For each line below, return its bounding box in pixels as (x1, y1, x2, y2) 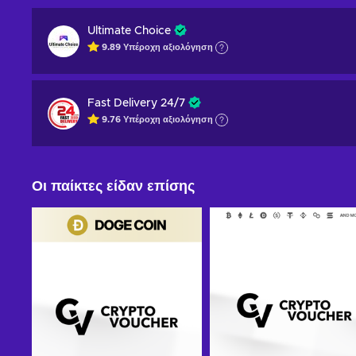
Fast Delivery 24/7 (87, 98, 185, 109)
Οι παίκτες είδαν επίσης (32, 180, 195, 194)
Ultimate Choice (87, 25, 171, 37)
